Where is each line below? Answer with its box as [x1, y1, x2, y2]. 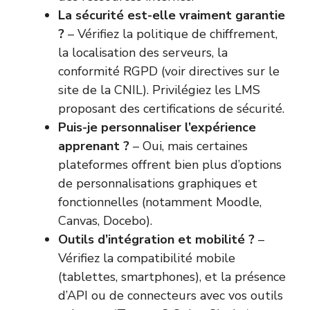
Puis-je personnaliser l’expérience [58, 119, 256, 136]
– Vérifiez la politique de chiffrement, [64, 26, 277, 43]
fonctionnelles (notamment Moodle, [58, 194, 262, 211]
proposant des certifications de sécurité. [58, 100, 284, 118]
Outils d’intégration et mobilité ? [58, 231, 255, 248]
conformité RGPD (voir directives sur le [58, 63, 280, 80]
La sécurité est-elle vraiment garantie [58, 7, 285, 24]
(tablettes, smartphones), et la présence [58, 268, 286, 286]
